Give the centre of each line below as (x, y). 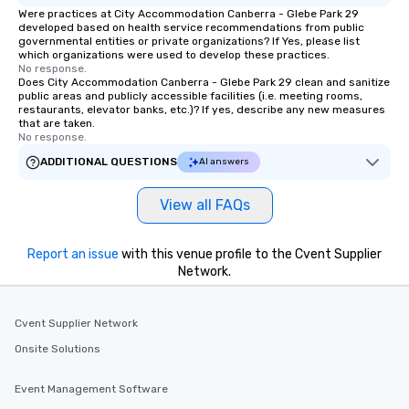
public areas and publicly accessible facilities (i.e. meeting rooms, (190, 96)
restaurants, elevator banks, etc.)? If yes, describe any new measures (202, 110)
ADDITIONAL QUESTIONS (109, 162)
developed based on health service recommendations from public (191, 27)
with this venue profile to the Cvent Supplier (250, 254)
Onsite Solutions (58, 349)
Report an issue (73, 254)
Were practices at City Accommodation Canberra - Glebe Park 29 (189, 14)
